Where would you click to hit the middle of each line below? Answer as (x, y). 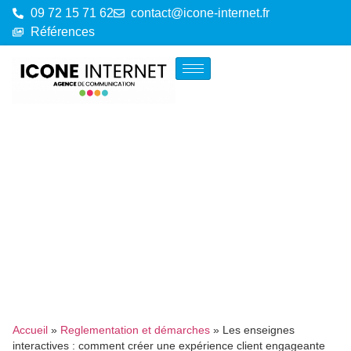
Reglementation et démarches (135, 330)
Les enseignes (259, 330)
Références (62, 32)
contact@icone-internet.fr (200, 13)
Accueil (30, 330)
